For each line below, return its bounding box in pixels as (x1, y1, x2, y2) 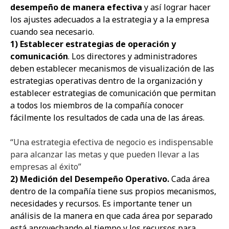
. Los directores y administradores (68, 51, 197, 62)
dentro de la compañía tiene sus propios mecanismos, (10, 186, 216, 197)
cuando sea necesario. (10, 26, 94, 37)
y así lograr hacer (142, 2, 211, 13)
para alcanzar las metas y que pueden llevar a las (10, 149, 199, 160)
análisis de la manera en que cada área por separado (10, 210, 213, 221)
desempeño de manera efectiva (10, 2, 142, 13)
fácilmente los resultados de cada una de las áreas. (10, 112, 204, 123)
